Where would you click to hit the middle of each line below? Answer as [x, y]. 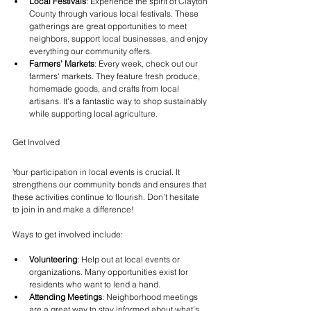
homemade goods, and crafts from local [105, 88]
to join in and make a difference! [73, 209]
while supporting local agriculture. [93, 113]
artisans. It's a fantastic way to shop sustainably [119, 101]
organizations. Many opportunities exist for [110, 271]
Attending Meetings [66, 296]
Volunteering [53, 259]
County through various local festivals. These [115, 13]
